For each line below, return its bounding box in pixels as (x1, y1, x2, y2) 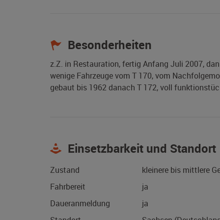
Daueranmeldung (50, 198, 110, 209)
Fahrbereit (50, 181, 85, 192)
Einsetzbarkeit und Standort (65, 140, 216, 157)
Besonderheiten (65, 37, 152, 53)
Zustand (50, 165, 80, 176)
